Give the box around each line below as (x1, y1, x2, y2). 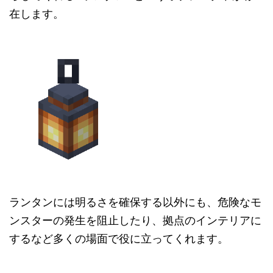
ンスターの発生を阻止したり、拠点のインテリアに (9, 214, 261, 227)
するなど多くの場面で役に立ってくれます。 (9, 232, 229, 246)
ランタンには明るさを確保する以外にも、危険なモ (9, 196, 261, 209)
